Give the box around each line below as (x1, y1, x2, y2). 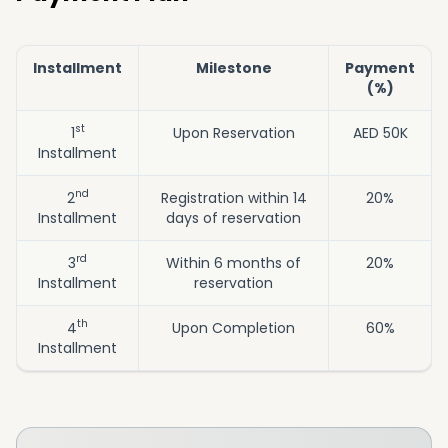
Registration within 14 (160, 187, 307, 208)
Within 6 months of (166, 252, 301, 273)
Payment (345, 57, 415, 78)
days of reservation (166, 207, 301, 228)
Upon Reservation (172, 122, 295, 143)
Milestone (195, 57, 272, 78)
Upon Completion (172, 317, 295, 338)
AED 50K (352, 122, 408, 143)
